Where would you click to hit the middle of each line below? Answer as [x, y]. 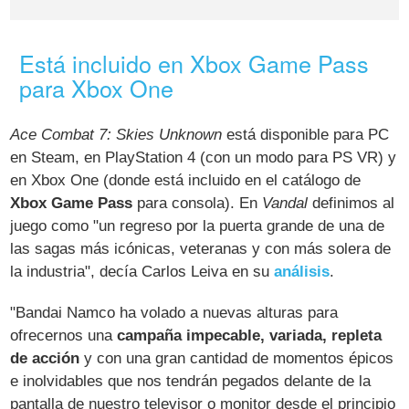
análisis [302, 271]
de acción [45, 358]
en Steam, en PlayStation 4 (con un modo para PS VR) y [204, 157]
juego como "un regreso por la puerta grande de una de [198, 225]
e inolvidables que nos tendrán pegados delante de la [191, 381]
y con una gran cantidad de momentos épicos [237, 358]
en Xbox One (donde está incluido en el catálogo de [186, 180]
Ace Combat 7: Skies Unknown [116, 134]
